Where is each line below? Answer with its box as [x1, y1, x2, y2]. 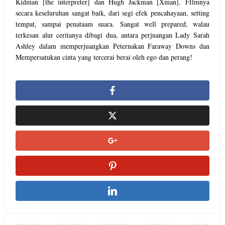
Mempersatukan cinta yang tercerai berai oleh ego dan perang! [16, 52, 193, 62]
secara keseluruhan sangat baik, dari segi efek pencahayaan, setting [16, 8, 209, 18]
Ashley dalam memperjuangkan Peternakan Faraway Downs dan [16, 41, 209, 51]
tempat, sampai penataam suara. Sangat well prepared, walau [16, 19, 209, 29]
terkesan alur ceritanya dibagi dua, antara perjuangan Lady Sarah [16, 30, 209, 40]
